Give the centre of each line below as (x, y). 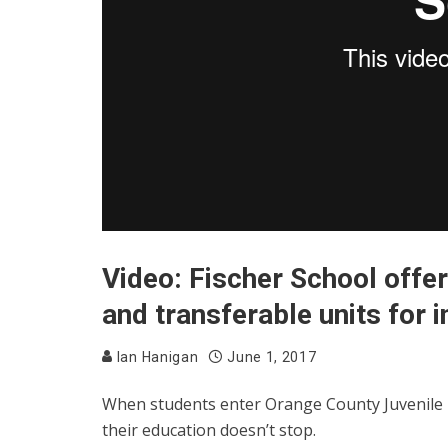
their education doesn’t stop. (209, 429)
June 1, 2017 (272, 356)
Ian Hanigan (156, 356)
